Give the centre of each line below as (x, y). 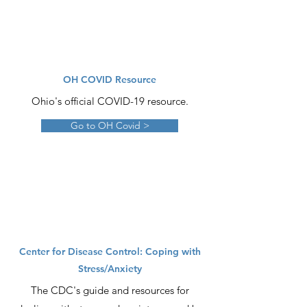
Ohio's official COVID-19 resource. (110, 101)
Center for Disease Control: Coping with (110, 251)
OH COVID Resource (110, 79)
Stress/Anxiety (110, 269)
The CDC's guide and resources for (110, 290)
